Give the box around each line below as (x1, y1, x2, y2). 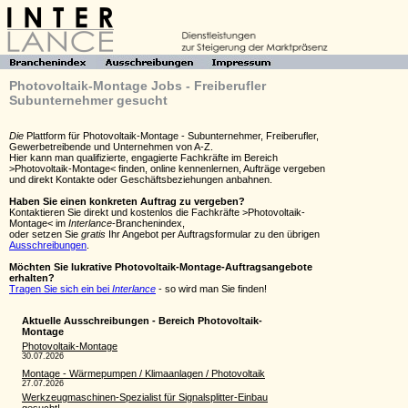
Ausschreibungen (9, 240, 87, 250)
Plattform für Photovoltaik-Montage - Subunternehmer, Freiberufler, (24, 130, 319, 141)
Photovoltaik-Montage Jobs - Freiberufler (9, 78, 266, 93)
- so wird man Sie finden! (156, 283, 267, 294)
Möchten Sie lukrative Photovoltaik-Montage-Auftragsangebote (9, 261, 312, 272)
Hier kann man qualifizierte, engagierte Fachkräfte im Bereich (9, 152, 278, 163)
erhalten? (9, 272, 55, 283)
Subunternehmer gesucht (9, 93, 168, 107)
